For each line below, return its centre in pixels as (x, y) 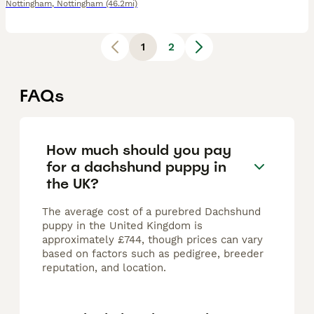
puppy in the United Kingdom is (122, 226)
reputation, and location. (104, 268)
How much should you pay (139, 150)
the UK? (73, 183)
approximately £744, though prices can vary (152, 240)
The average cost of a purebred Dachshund (151, 212)
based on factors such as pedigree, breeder (153, 254)
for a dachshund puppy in (136, 166)
